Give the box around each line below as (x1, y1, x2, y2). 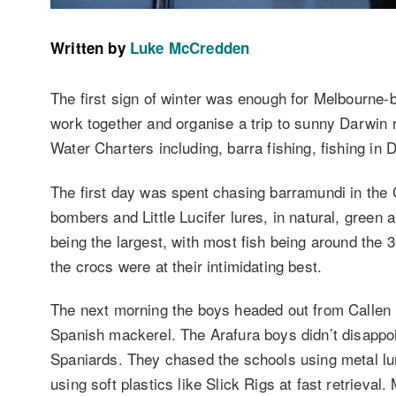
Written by (50, 36, 126, 58)
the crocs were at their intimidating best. (50, 254, 323, 277)
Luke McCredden (129, 36, 250, 58)
